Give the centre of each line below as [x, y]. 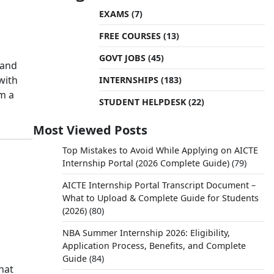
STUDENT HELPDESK [142, 102]
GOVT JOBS [122, 58]
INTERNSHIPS [128, 80]
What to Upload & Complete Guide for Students [160, 198]
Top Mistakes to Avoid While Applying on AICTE [160, 150]
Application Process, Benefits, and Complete [154, 246]
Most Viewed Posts [90, 130]
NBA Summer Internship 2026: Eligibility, [146, 233]
